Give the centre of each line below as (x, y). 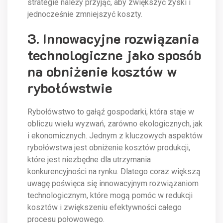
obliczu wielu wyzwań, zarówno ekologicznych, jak (115, 124)
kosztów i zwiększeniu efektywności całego (105, 208)
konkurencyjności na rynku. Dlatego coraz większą (114, 172)
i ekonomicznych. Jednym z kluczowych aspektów (115, 136)
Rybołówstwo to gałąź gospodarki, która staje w (111, 112)
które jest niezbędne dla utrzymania (89, 160)
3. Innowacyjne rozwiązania (113, 39)
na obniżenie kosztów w (102, 71)
